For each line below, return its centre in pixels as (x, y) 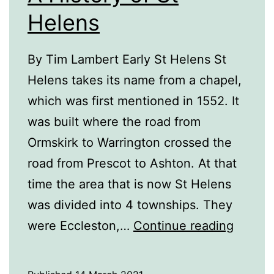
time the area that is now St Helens (129, 184)
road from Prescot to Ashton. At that (132, 164)
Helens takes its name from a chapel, (135, 80)
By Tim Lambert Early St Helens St (127, 60)
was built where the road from (114, 122)
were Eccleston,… (80, 226)
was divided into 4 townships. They (130, 205)
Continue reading (183, 226)
